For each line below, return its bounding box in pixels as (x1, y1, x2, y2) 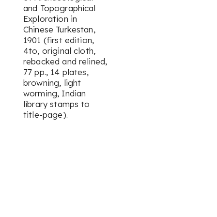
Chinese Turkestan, (23, 24, 95, 34)
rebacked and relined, (23, 56, 108, 66)
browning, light (23, 77, 81, 88)
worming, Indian (23, 88, 86, 98)
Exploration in (23, 14, 77, 24)
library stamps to (23, 99, 90, 109)
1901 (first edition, (23, 35, 94, 45)
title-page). (23, 109, 68, 120)
